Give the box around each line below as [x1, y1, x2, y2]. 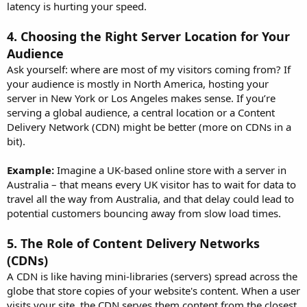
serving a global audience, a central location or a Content [7, 105, 275, 119]
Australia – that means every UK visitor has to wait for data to [7, 177, 296, 191]
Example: [7, 162, 54, 177]
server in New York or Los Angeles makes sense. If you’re [7, 90, 275, 105]
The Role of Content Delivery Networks [21, 234, 260, 251]
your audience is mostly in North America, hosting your [7, 76, 269, 90]
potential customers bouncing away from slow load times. [7, 206, 281, 220]
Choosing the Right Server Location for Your [21, 27, 290, 45]
